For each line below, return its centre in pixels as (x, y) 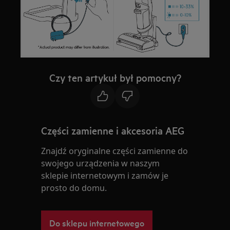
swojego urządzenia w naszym (101, 163)
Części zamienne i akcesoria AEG (113, 130)
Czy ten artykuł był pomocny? (115, 77)
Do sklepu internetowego (97, 222)
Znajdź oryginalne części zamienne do (115, 151)
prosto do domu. (74, 188)
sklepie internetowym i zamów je (105, 175)
